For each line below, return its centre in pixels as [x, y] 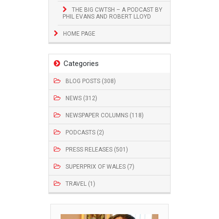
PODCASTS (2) [85, 132]
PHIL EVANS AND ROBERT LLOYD [107, 16]
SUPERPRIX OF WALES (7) [100, 166]
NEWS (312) [81, 98]
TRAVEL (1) [80, 184]
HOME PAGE [79, 33]
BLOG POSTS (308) [91, 81]
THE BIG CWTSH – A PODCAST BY [117, 10]
